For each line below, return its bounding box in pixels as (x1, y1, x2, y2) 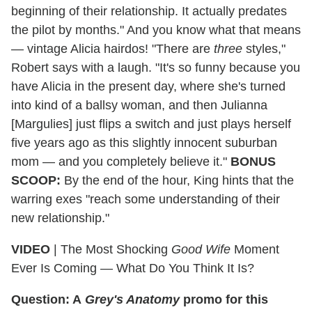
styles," (242, 41, 286, 56)
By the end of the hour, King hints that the (61, 173, 294, 187)
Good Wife (171, 242, 231, 256)
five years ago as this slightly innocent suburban (11, 135, 277, 150)
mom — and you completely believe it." (11, 154, 231, 169)
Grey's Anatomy (85, 292, 180, 306)
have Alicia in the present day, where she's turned (11, 79, 286, 93)
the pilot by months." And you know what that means (11, 22, 301, 37)
